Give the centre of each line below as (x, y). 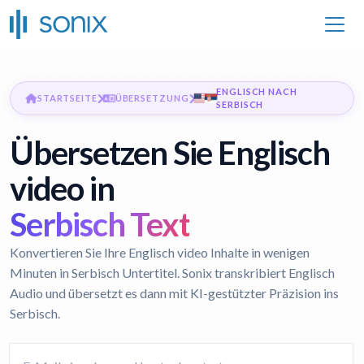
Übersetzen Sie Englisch (170, 153)
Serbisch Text (100, 224)
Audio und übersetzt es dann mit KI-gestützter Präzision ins (174, 293)
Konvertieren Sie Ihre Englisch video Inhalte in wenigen (160, 252)
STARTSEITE (67, 98)
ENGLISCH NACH (257, 91)
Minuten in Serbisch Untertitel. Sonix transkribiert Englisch (172, 273)
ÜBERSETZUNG (152, 98)
